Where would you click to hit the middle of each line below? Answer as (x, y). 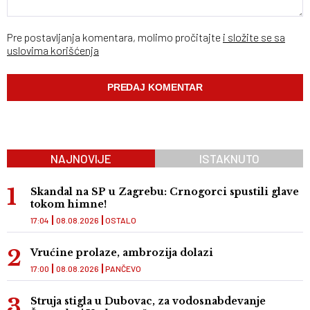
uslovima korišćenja (53, 51)
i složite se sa (254, 37)
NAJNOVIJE (81, 159)
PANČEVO (123, 269)
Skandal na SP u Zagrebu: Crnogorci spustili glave (165, 192)
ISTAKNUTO (229, 159)
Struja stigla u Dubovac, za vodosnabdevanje (148, 301)
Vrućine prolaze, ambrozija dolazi (122, 253)
